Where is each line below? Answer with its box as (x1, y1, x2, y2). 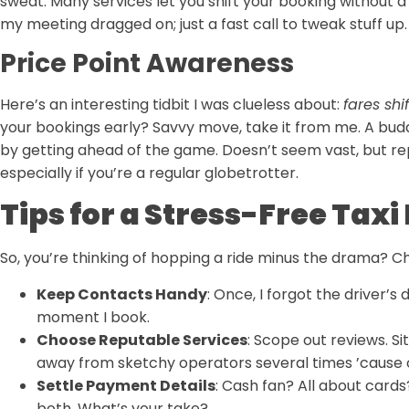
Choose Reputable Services (37, 329, 247, 351)
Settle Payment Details (37, 374, 215, 396)
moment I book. (37, 306, 150, 328)
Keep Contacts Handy (37, 283, 207, 305)
